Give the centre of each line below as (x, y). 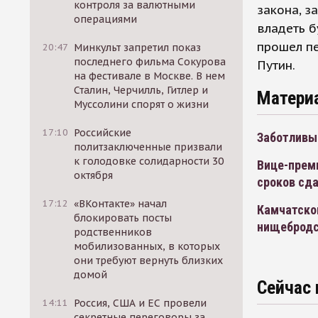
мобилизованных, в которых (147, 246)
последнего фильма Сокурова (150, 62)
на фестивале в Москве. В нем (150, 76)
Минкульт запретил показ (138, 48)
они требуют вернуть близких (149, 261)
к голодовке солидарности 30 (149, 161)
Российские (103, 133)
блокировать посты (123, 218)
